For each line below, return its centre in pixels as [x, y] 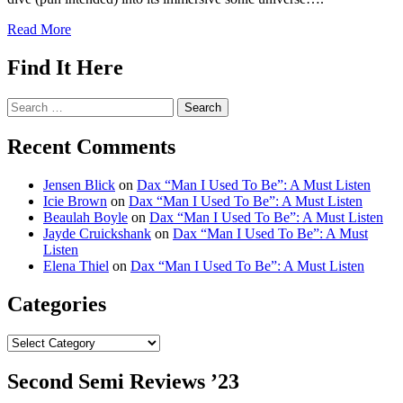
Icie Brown [75, 201]
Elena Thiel [76, 266]
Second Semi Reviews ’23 [123, 381]
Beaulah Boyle [85, 218]
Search [26, 105]
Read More [39, 30]
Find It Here [65, 68]
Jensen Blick [79, 185]
